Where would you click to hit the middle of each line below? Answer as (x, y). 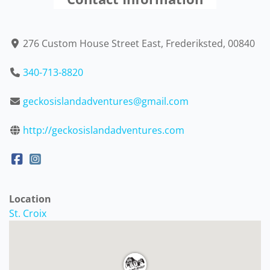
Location (30, 199)
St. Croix (28, 214)
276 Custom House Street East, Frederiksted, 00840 (139, 44)
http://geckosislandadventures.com (104, 130)
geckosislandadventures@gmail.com (106, 102)
